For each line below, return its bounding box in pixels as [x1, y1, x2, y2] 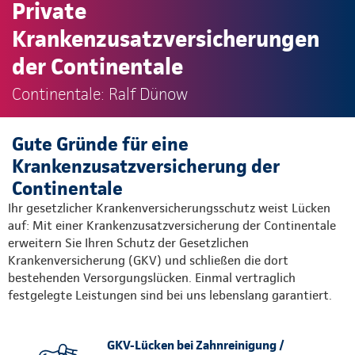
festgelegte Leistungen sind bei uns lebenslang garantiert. [8, 287, 332, 303]
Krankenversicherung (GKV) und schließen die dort [8, 252, 288, 268]
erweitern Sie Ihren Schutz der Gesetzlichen [8, 235, 249, 250]
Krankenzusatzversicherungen [12, 24, 319, 52]
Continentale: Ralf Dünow [12, 84, 188, 104]
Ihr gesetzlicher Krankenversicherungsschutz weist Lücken [8, 200, 330, 216]
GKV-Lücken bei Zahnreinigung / [107, 337, 284, 353]
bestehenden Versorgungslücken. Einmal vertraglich [8, 269, 296, 285]
